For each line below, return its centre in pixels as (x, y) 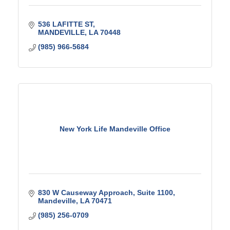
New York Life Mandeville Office (115, 129)
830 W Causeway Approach (85, 193)
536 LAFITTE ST (65, 24)
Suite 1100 (155, 193)
